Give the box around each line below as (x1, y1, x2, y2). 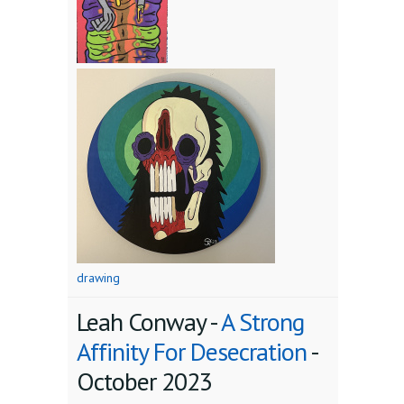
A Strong (221, 305, 304, 339)
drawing (77, 270, 120, 287)
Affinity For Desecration (77, 335, 307, 369)
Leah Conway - (77, 305, 221, 339)
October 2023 (77, 364, 212, 399)
